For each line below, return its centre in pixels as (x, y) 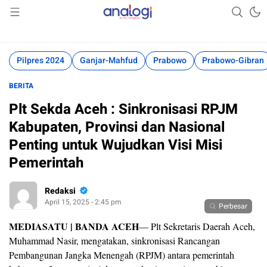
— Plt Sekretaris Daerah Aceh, (197, 226)
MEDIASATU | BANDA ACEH (74, 226)
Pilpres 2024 (41, 60)
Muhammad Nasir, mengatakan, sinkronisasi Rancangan (114, 240)
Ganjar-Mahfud (109, 60)
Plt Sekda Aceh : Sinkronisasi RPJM (123, 109)
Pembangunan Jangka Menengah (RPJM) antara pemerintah (122, 255)
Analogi (128, 18)
